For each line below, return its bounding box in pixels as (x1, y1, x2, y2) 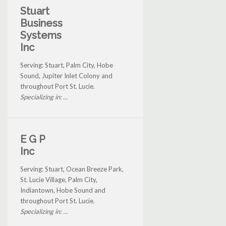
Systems (20, 29, 62, 41)
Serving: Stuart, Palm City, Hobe (20, 61, 113, 69)
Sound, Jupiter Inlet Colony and (20, 71, 112, 80)
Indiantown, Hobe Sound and (20, 186, 105, 194)
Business (20, 17, 63, 29)
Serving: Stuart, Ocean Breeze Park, (20, 164, 124, 173)
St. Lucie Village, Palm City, (20, 175, 97, 184)
